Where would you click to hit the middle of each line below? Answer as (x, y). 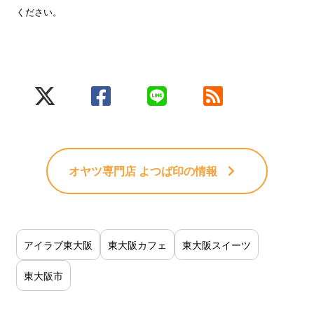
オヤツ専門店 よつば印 (126, 171)
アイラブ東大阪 (59, 244)
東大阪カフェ (138, 244)
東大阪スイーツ (217, 244)
